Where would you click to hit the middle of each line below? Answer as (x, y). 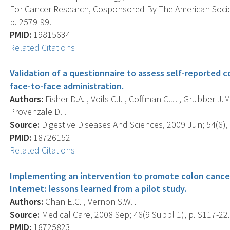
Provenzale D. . (38, 111)
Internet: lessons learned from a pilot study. (98, 188)
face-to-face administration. (67, 86)
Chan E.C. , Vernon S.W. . (90, 201)
